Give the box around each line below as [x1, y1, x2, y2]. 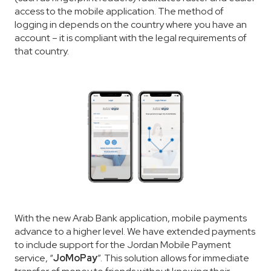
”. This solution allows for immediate [97, 252, 249, 265]
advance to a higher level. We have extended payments [15, 225, 255, 238]
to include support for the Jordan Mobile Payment [15, 238, 231, 252]
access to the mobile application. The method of [15, 5, 224, 18]
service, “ [15, 252, 53, 265]
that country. [15, 45, 69, 58]
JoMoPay [53, 252, 97, 265]
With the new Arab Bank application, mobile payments [15, 212, 247, 225]
